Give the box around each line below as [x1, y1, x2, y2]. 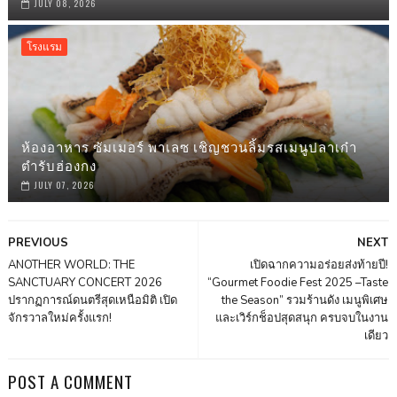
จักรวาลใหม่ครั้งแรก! [7, 310, 112, 327]
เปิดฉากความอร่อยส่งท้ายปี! [250, 257, 389, 274]
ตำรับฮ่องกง [20, 155, 97, 175]
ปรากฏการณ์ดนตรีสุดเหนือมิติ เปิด [7, 292, 177, 309]
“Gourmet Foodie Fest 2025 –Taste [207, 275, 389, 292]
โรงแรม [26, 40, 62, 55]
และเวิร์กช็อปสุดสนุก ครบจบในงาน [215, 310, 389, 327]
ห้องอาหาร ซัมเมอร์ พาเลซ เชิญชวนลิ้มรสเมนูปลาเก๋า [20, 136, 357, 157]
